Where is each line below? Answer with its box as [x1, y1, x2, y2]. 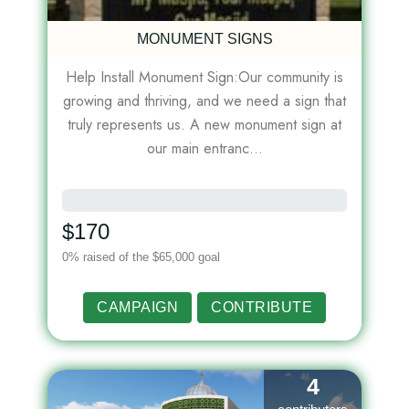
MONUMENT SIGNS [136, 31, 273, 47]
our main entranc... [146, 138, 263, 160]
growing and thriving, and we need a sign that [63, 90, 346, 112]
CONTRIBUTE [211, 299, 312, 316]
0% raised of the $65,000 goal [62, 250, 220, 265]
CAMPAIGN [97, 299, 178, 316]
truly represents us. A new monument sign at [68, 114, 341, 136]
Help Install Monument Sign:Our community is [66, 67, 343, 89]
